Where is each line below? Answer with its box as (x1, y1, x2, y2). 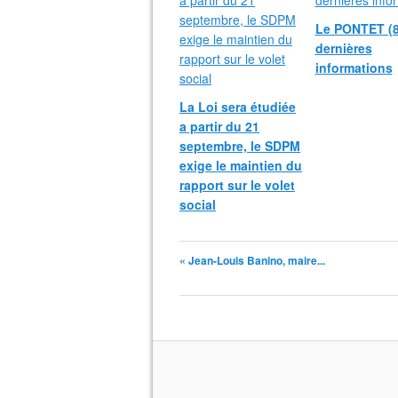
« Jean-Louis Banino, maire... (179, 252, 325, 268)
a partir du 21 (179, 117, 259, 135)
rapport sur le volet (179, 176, 295, 194)
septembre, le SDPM (179, 137, 300, 155)
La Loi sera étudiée (179, 98, 296, 115)
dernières (314, 39, 372, 57)
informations (314, 59, 393, 76)
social (179, 195, 216, 213)
